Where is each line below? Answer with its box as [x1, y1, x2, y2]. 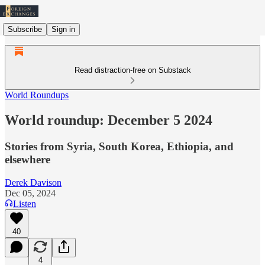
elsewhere [5, 153, 50, 166]
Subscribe [8, 24, 42, 34]
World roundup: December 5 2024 [5, 112, 212, 128]
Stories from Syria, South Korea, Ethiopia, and [5, 140, 234, 153]
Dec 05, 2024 [5, 188, 56, 198]
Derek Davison [5, 177, 62, 188]
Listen [13, 198, 36, 209]
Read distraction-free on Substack [74, 66, 191, 75]
